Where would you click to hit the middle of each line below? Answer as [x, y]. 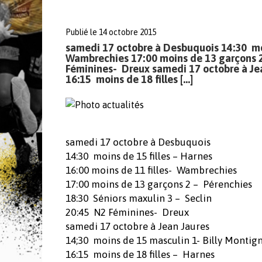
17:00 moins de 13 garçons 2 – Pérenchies [159, 184]
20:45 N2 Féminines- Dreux [127, 212]
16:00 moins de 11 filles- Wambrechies [151, 170]
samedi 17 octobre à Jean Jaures [137, 226]
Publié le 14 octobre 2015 [111, 32]
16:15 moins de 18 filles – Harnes [140, 254]
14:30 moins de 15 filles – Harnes [139, 156]
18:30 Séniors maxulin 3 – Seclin [139, 198]
